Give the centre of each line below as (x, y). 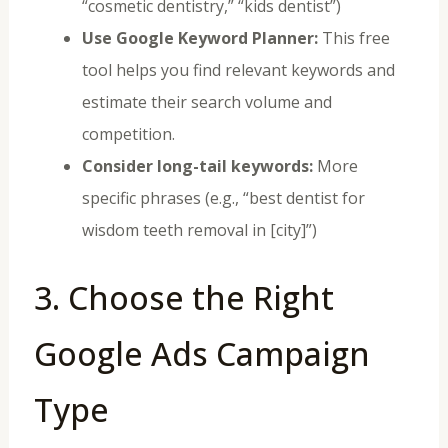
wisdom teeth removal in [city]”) (199, 229)
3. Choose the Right (183, 297)
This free (353, 37)
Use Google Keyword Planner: (199, 37)
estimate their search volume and (206, 101)
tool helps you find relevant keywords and (238, 69)
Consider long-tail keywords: (197, 165)
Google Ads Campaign (201, 353)
